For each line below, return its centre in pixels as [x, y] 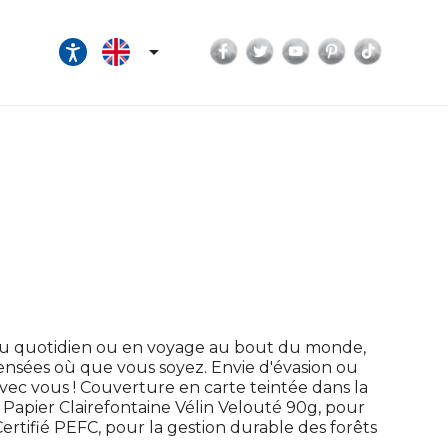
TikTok [411, 46]
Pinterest [385, 46]
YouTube [350, 46]
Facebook [280, 46]
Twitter [305, 46]
